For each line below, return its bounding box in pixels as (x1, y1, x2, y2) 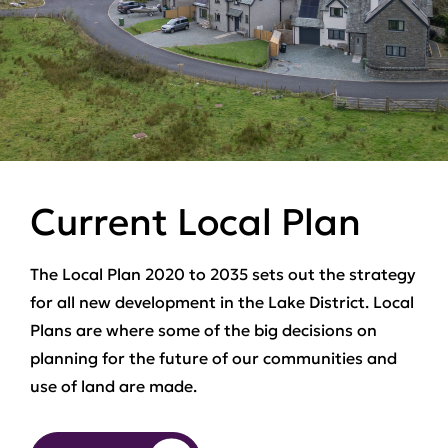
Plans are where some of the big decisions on (30, 320, 377, 340)
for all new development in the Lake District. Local (30, 292, 414, 312)
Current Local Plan (30, 199, 361, 245)
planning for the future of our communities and (30, 348, 397, 368)
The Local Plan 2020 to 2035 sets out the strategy (30, 264, 416, 284)
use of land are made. (30, 376, 197, 396)
